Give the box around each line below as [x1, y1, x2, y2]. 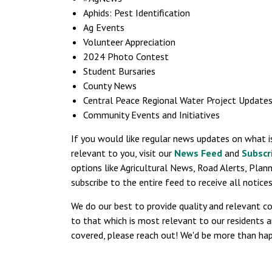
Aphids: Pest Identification [83, 7, 190, 19]
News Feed [174, 147, 222, 159]
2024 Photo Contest [83, 50, 169, 63]
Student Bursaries [83, 65, 155, 77]
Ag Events [83, 21, 124, 33]
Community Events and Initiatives [83, 109, 220, 121]
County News [83, 80, 137, 92]
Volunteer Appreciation [83, 36, 175, 48]
